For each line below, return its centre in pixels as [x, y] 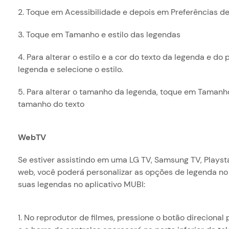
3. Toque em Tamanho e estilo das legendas [99, 35]
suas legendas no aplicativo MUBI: [81, 184]
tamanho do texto [51, 104]
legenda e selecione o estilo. [70, 69]
